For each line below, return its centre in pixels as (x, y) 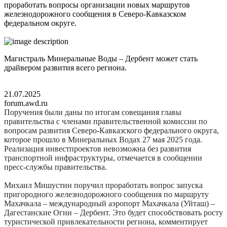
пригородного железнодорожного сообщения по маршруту (106, 195)
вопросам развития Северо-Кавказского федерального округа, (111, 131)
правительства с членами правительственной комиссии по (106, 122)
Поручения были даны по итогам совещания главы (93, 112)
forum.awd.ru (26, 103)
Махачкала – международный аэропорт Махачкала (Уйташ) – (109, 204)
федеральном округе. (40, 23)
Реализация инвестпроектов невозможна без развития (98, 149)
